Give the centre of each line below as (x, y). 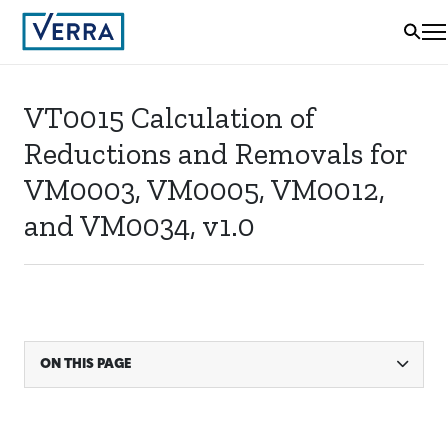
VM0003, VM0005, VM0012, (204, 190)
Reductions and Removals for (216, 154)
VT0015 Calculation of (169, 118)
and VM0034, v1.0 (139, 226)
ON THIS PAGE (86, 364)
